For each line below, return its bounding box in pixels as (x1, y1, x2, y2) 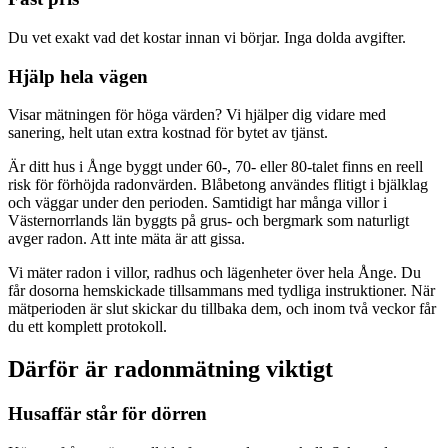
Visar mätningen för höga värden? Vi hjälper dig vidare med (8, 106, 386, 124)
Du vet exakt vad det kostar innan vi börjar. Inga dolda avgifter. (8, 29, 406, 47)
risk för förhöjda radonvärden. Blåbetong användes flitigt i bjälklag (8, 176, 428, 194)
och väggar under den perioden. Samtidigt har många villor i (8, 194, 387, 212)
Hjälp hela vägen (8, 65, 148, 87)
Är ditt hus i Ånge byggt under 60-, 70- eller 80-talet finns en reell (8, 158, 423, 176)
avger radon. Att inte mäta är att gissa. (8, 230, 245, 248)
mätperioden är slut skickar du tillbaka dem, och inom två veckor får (8, 300, 436, 318)
